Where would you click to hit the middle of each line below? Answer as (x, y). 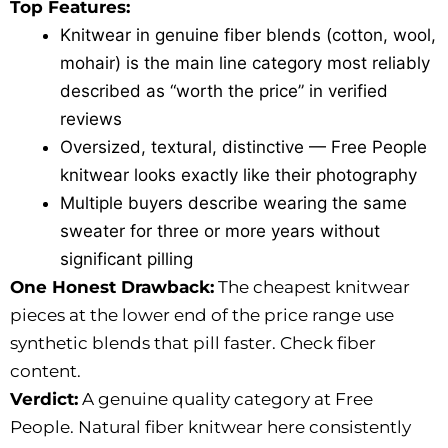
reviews (91, 119)
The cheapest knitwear (312, 287)
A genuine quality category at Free (225, 399)
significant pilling (126, 259)
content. (45, 371)
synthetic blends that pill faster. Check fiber (193, 343)
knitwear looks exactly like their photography (238, 175)
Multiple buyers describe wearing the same (233, 203)
